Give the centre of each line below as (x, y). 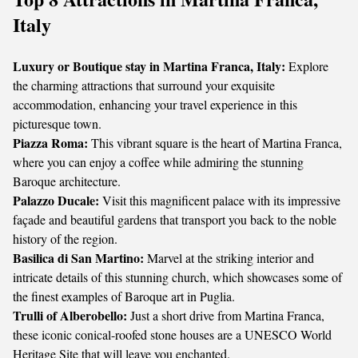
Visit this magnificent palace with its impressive (220, 200)
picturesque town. (57, 123)
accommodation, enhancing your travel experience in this (155, 104)
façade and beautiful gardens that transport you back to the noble (175, 219)
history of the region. (65, 239)
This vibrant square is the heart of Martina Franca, (215, 143)
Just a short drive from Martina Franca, (226, 315)
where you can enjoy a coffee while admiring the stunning (158, 162)
